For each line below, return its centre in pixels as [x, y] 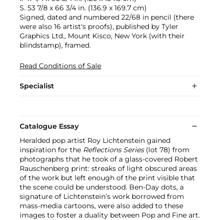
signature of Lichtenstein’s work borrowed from [102, 197]
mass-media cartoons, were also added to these [101, 206]
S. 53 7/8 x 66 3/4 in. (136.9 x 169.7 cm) [83, 8]
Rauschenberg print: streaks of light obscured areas [108, 169]
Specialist [37, 86]
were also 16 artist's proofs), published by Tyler [99, 27]
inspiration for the [51, 150]
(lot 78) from [167, 150]
